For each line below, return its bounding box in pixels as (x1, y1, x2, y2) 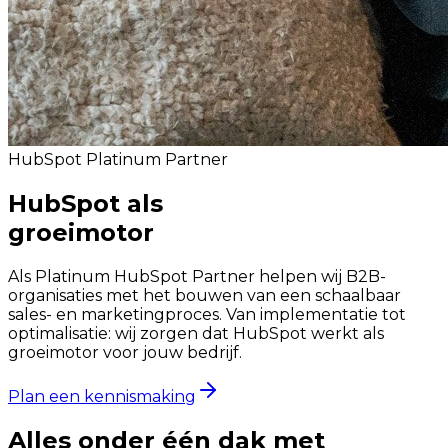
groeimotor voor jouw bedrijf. (8, 342, 242, 362)
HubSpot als (8, 188, 163, 218)
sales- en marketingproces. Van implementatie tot (8, 304, 406, 324)
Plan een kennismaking (8, 386, 196, 406)
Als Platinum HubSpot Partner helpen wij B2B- (8, 266, 386, 286)
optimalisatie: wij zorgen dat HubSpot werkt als (8, 323, 384, 343)
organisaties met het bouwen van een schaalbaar (8, 285, 401, 305)
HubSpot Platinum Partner (8, 150, 228, 169)
